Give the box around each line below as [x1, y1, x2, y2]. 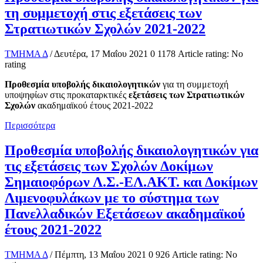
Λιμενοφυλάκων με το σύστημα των [5, 190, 219, 206]
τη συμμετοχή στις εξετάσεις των [5, 5, 202, 21]
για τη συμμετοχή [163, 79, 228, 90]
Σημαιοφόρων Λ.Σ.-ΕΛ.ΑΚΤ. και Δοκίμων [5, 174, 258, 190]
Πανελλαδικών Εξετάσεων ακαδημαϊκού [5, 206, 245, 222]
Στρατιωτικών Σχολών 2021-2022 [5, 21, 205, 37]
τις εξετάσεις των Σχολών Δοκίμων [5, 159, 213, 174]
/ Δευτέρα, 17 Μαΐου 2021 [50, 49, 148, 59]
